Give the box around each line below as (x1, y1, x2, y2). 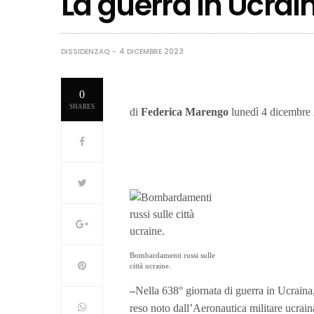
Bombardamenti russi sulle (130, 250, 215, 259)
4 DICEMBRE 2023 (119, 46, 184, 57)
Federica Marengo (141, 105, 231, 118)
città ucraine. (130, 261, 171, 270)
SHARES (69, 102, 95, 110)
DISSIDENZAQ (61, 46, 109, 57)
